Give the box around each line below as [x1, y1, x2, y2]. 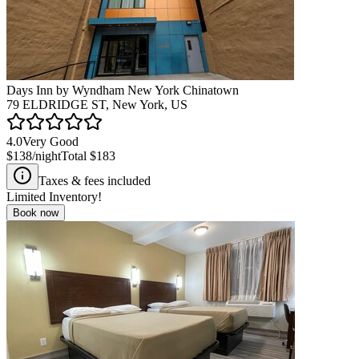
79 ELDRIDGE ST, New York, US [6, 97, 188, 111]
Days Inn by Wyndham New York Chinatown [6, 83, 239, 97]
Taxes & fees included [38, 173, 151, 188]
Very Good [22, 134, 79, 148]
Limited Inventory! [6, 189, 102, 204]
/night [32, 148, 61, 163]
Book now [13, 206, 58, 219]
